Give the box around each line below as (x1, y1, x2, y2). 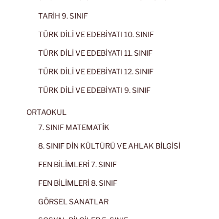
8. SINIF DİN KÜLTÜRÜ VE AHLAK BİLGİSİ (38, 142, 180, 151)
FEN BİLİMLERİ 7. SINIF (38, 160, 117, 170)
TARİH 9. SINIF (38, 12, 88, 21)
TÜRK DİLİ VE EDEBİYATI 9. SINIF (38, 86, 151, 95)
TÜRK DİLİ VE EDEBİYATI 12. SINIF (38, 67, 153, 77)
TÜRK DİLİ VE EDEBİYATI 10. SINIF (38, 30, 154, 40)
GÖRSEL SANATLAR (38, 197, 109, 207)
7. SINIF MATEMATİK (38, 123, 109, 132)
